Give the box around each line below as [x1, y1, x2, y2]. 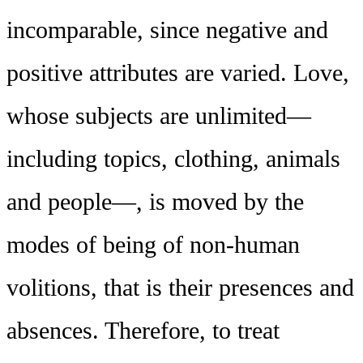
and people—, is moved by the [6, 187, 304, 216]
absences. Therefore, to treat [6, 316, 280, 344]
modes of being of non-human [6, 230, 300, 258]
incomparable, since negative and [6, 15, 328, 44]
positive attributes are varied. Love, [6, 58, 349, 87]
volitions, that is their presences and [6, 273, 354, 301]
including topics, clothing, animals [6, 144, 340, 173]
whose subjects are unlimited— [6, 101, 311, 130]
